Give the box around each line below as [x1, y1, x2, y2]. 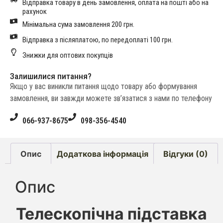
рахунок [22, 7, 47, 16]
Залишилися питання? [10, 71, 92, 82]
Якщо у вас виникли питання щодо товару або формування [10, 82, 197, 92]
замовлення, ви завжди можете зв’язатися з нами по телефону [10, 94, 212, 104]
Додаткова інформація [56, 148, 148, 159]
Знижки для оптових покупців [22, 51, 113, 60]
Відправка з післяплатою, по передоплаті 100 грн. [22, 35, 173, 45]
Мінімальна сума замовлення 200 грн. [22, 20, 134, 29]
